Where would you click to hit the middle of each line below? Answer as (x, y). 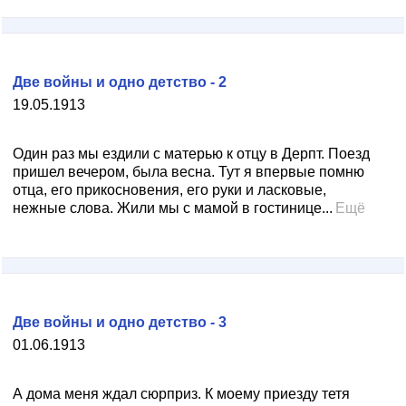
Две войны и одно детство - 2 (120, 82)
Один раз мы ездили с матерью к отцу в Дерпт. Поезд (191, 154)
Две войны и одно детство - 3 (120, 322)
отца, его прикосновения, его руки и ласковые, (169, 190)
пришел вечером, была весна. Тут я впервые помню (188, 172)
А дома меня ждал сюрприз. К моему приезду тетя (181, 394)
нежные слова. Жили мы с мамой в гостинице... (173, 208)
